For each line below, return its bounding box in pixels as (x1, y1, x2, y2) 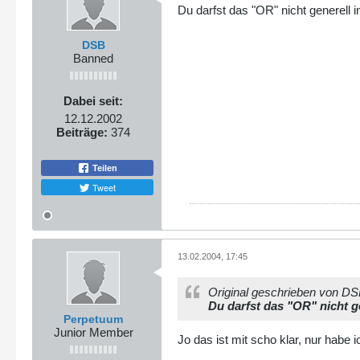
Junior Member (53, 325, 133, 339)
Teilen (90, 162, 117, 173)
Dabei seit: (63, 94, 123, 108)
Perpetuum (63, 312, 123, 325)
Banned (73, 51, 113, 66)
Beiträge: (56, 125, 108, 140)
